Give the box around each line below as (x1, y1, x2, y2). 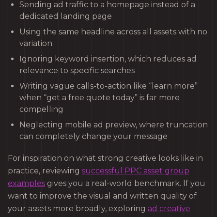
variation (19, 38, 52, 48)
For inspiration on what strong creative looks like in (8, 153, 203, 163)
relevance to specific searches (19, 65, 135, 75)
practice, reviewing (8, 166, 82, 175)
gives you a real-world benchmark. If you (45, 178, 205, 188)
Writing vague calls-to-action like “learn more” (19, 81, 198, 91)
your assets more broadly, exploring (8, 203, 148, 213)
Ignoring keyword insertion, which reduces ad (19, 54, 197, 63)
